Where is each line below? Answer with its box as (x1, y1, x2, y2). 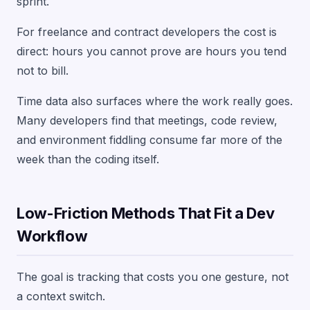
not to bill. (17, 64, 69, 77)
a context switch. (17, 289, 105, 303)
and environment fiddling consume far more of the (17, 133, 282, 147)
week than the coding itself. (17, 152, 159, 166)
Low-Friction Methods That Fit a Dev (17, 204, 275, 222)
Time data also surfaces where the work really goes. (17, 94, 293, 108)
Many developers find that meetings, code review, (17, 113, 277, 127)
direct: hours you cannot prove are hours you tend (17, 44, 286, 58)
